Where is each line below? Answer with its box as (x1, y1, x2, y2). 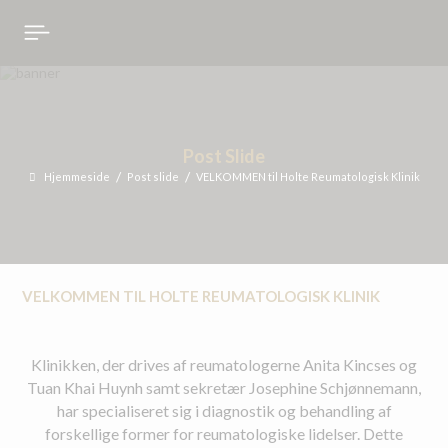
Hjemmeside (43, 169, 110, 183)
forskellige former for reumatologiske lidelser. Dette (45, 424, 403, 444)
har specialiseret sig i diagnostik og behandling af (56, 401, 392, 421)
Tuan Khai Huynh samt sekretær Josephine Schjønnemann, (27, 378, 421, 398)
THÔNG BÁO (20, 83, 123, 104)
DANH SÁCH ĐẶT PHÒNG (20, 20, 225, 41)
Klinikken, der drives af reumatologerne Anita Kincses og (31, 355, 417, 375)
